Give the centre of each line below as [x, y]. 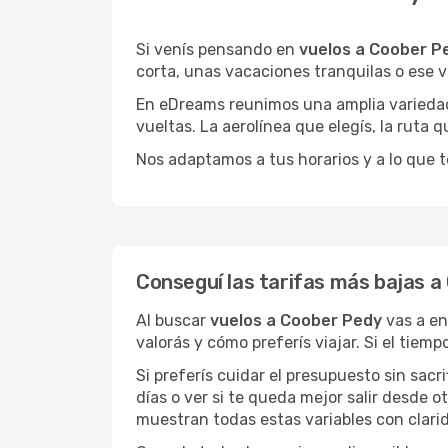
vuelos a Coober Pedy [296, 320]
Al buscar [173, 320]
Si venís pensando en [217, 49]
